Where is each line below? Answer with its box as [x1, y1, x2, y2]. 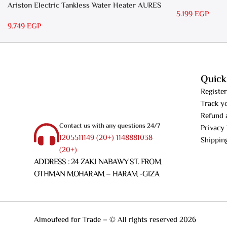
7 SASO [8, 11, 32, 23]
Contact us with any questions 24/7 [59, 121, 161, 131]
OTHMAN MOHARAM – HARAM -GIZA [34, 168, 159, 181]
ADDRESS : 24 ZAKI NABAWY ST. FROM [34, 156, 161, 169]
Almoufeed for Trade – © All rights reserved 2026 [34, 214, 197, 226]
